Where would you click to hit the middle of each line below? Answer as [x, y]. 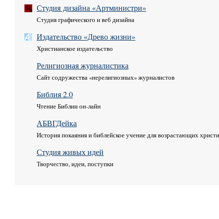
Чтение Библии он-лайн [69, 106]
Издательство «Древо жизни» [86, 36]
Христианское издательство [75, 48]
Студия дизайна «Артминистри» [91, 7]
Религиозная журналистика [83, 65]
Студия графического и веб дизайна [86, 19]
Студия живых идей [70, 152]
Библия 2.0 [55, 94]
